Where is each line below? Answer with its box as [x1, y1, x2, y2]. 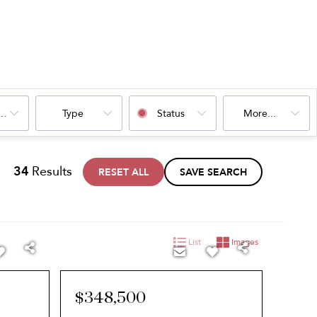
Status [157, 106, 185, 120]
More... [243, 106, 277, 120]
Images [229, 236, 258, 248]
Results [32, 163, 72, 180]
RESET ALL [98, 166, 149, 179]
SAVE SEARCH [180, 166, 247, 179]
